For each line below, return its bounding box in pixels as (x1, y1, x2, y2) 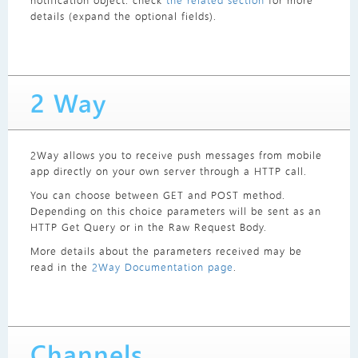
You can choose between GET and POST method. (30, 188, 285, 202)
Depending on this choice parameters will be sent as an (30, 204, 321, 218)
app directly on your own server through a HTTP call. (30, 164, 307, 178)
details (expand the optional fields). (30, 9, 217, 23)
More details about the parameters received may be (30, 244, 302, 258)
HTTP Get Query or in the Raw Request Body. (30, 220, 267, 234)
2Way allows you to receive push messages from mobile (30, 148, 322, 162)
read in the (30, 260, 92, 274)
